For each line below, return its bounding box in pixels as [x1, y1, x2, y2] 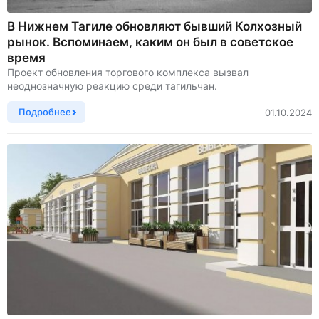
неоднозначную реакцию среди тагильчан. [7, 80, 217, 92]
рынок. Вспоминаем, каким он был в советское [7, 35, 293, 49]
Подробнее [19, 106, 71, 117]
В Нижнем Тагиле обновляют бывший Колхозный [7, 19, 302, 33]
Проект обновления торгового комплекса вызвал [7, 66, 249, 78]
